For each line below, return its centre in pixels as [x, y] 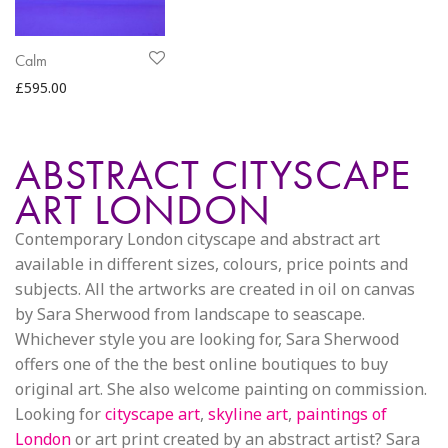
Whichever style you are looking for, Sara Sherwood [207, 339]
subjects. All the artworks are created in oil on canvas [215, 289]
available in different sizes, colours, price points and [211, 264]
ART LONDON [143, 209]
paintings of [341, 414]
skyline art [248, 414]
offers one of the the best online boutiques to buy [201, 364]
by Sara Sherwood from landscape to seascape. [190, 314]
